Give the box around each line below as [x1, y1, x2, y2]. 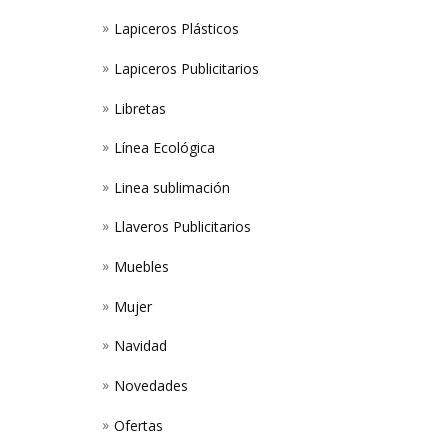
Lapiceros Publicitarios [114, 58, 259, 78]
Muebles [114, 257, 169, 277]
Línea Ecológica [114, 138, 215, 158]
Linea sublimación [114, 177, 230, 197]
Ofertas [114, 415, 163, 435]
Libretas [114, 98, 166, 118]
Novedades [114, 376, 188, 396]
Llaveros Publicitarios [114, 217, 251, 237]
